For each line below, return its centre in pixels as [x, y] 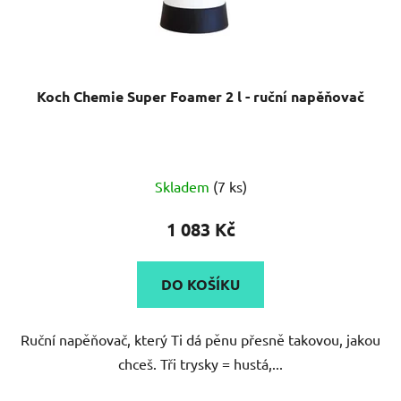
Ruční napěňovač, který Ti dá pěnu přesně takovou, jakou [200, 339]
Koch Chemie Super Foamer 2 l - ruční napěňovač [200, 96]
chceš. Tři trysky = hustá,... [200, 363]
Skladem [183, 186]
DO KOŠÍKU [200, 284]
